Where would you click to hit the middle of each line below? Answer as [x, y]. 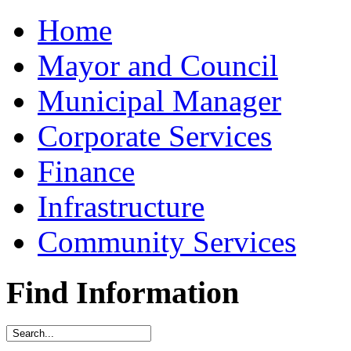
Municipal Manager [159, 101]
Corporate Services [155, 136]
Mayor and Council [158, 65]
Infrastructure [121, 206]
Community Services [167, 242]
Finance [86, 171]
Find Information [123, 292]
